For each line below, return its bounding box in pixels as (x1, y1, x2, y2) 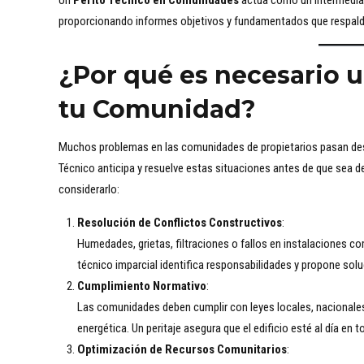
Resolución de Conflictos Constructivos (76, 215, 282, 231)
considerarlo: (58, 182, 119, 197)
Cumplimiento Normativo (76, 279, 206, 294)
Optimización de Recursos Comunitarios (76, 342, 287, 357)
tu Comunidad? (58, 94, 256, 125)
